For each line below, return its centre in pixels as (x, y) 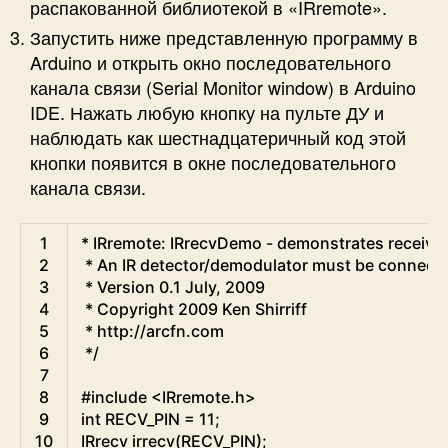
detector (172, 264)
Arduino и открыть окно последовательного (210, 62)
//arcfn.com (179, 330)
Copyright (135, 308)
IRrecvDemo (216, 242)
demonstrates (330, 242)
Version (126, 286)
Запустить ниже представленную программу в (224, 37)
